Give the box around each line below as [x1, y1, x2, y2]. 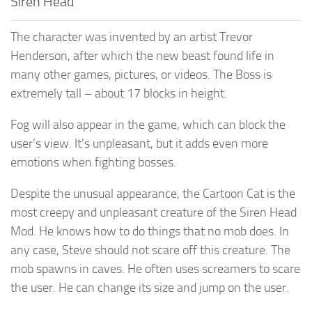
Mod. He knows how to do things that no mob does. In [10, 223, 289, 239]
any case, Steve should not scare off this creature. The [10, 242, 290, 258]
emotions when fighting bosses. [10, 154, 176, 170]
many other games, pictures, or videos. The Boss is [10, 66, 272, 82]
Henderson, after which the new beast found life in [10, 47, 274, 63]
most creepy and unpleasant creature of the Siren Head [10, 204, 297, 220]
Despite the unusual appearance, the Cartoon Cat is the [10, 185, 295, 201]
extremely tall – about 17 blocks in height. [10, 85, 227, 101]
